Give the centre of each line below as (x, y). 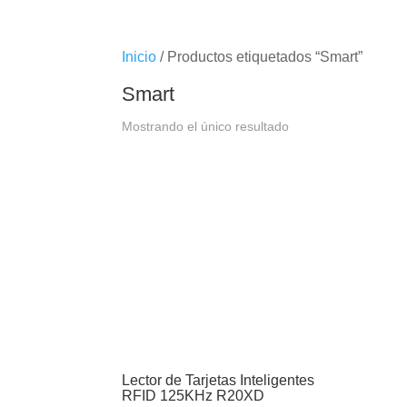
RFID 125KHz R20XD (194, 395)
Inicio (139, 56)
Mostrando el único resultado (206, 126)
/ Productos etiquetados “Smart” (260, 56)
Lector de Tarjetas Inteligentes (218, 380)
